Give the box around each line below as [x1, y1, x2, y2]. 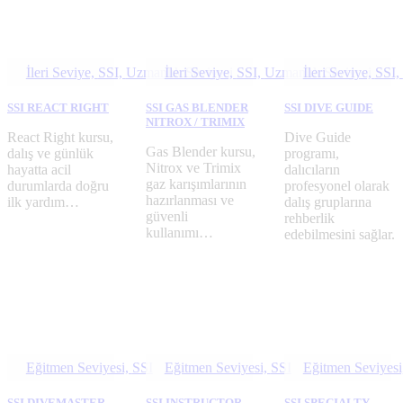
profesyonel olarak [283, 178, 390, 194]
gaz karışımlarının [145, 176, 246, 193]
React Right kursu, [7, 130, 113, 146]
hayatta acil [7, 162, 71, 178]
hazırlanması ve [145, 193, 234, 209]
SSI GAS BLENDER [145, 101, 248, 115]
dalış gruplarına [283, 194, 372, 210]
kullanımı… [145, 225, 213, 241]
